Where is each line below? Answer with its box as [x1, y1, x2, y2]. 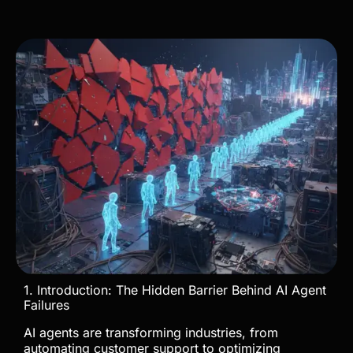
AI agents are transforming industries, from [24, 325, 278, 341]
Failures [24, 297, 69, 314]
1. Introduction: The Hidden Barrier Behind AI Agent [24, 282, 326, 299]
